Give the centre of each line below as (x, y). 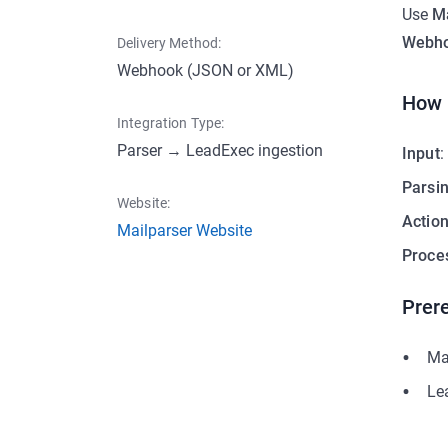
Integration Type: (171, 123)
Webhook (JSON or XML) (205, 70)
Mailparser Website (184, 230)
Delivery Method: (169, 43)
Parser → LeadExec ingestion (220, 150)
